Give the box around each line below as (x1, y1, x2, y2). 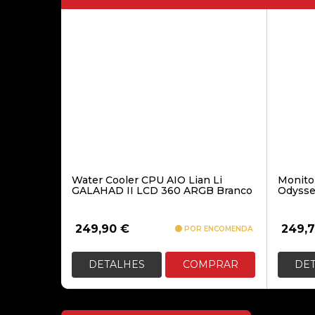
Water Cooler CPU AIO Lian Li (72, 174, 222, 186)
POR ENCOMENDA (181, 224, 252, 233)
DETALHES (89, 258, 146, 271)
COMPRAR (182, 258, 238, 271)
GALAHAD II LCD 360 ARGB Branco (72, 184, 252, 197)
